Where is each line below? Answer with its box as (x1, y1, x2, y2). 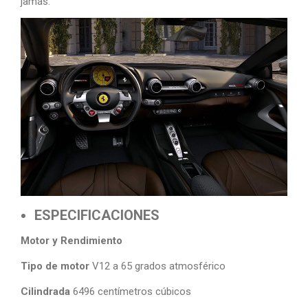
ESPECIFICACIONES (34, 207, 159, 223)
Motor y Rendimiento (21, 234, 122, 247)
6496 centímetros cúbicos (70, 285, 191, 298)
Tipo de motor (21, 260, 89, 272)
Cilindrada (21, 285, 70, 298)
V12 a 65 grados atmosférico (89, 260, 225, 272)
